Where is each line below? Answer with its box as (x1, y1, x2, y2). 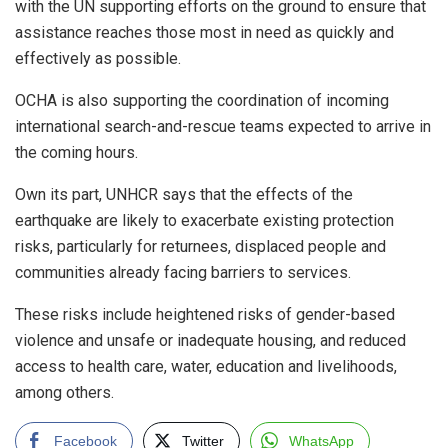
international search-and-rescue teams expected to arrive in (15, 116, 431, 136)
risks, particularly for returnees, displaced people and (15, 236, 386, 256)
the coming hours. (15, 142, 138, 162)
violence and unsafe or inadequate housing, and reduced (15, 330, 406, 350)
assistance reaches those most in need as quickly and (15, 22, 394, 42)
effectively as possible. (15, 48, 181, 68)
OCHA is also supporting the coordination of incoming (15, 90, 389, 110)
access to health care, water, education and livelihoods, (15, 356, 397, 376)
